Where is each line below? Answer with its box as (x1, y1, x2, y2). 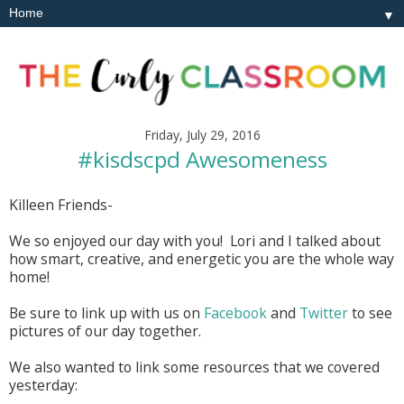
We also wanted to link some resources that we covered (9, 357, 380, 378)
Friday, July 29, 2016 (143, 125, 261, 143)
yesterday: (9, 375, 78, 396)
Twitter (299, 303, 348, 324)
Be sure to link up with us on (9, 303, 204, 324)
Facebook (204, 303, 267, 324)
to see (348, 303, 392, 324)
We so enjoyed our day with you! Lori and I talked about (9, 231, 381, 252)
